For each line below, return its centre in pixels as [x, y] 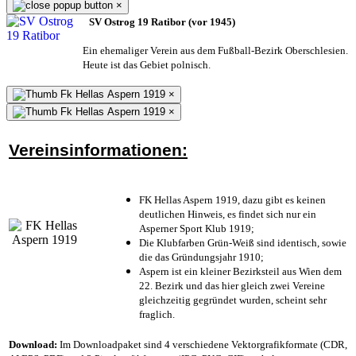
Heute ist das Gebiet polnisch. [147, 64]
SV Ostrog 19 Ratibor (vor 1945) [162, 21]
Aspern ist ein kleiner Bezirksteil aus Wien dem [240, 271]
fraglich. [157, 314]
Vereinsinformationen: [98, 150]
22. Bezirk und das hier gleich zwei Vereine [232, 285]
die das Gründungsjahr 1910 [200, 257]
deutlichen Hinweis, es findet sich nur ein [228, 214]
